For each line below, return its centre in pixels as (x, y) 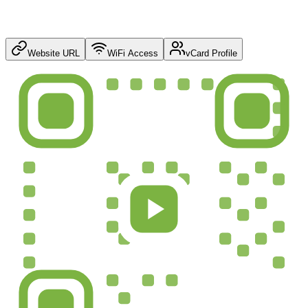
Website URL (54, 53)
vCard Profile (211, 53)
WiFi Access (133, 53)
